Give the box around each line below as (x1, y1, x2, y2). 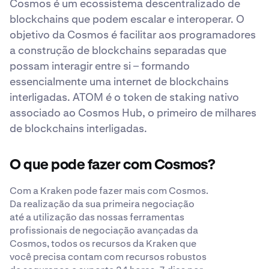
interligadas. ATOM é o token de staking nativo (10, 89, 239, 104)
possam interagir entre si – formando (10, 58, 190, 73)
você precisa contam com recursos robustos (10, 250, 207, 263)
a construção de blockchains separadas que (10, 43, 226, 57)
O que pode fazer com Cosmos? (10, 157, 215, 172)
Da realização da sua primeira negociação (10, 197, 195, 210)
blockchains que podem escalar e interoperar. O (10, 11, 244, 26)
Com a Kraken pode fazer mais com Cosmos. (10, 184, 208, 197)
